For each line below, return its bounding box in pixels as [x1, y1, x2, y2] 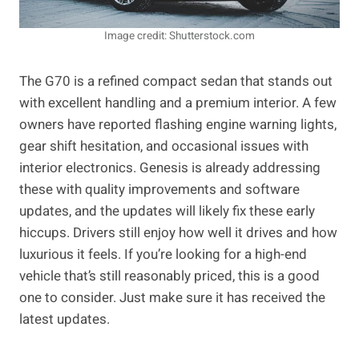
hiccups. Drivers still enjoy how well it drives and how [19, 223, 337, 244]
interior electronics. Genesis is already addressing [19, 158, 321, 179]
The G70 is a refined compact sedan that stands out [19, 71, 333, 92]
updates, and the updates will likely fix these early [19, 201, 315, 222]
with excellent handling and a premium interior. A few [19, 93, 337, 114]
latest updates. [19, 309, 110, 330]
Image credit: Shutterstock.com [104, 28, 255, 45]
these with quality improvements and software [19, 179, 300, 200]
